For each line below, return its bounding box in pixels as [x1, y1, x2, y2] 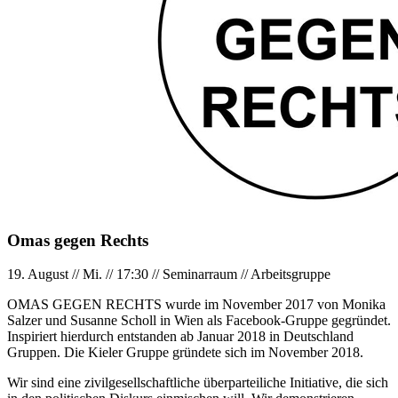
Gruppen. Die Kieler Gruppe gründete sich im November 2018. [7, 345, 363, 361]
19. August [7, 267, 68, 283]
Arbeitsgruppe [251, 267, 330, 283]
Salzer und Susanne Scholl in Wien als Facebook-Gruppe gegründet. [7, 313, 391, 329]
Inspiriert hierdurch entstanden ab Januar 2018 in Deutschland [7, 329, 354, 345]
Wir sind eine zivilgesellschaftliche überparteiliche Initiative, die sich [7, 375, 388, 391]
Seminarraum [163, 267, 237, 283]
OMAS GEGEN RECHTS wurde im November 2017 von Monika [7, 297, 386, 313]
